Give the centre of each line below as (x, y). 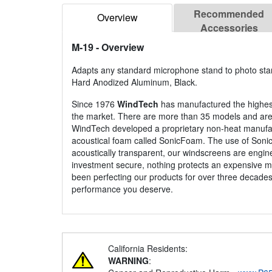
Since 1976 (94, 104)
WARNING (128, 261)
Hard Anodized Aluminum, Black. (134, 82)
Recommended (229, 14)
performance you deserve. (122, 189)
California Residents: (148, 249)
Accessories (229, 28)
